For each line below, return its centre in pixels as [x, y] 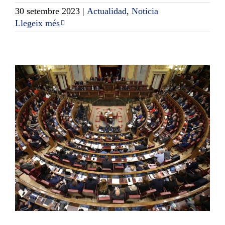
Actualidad [107, 11]
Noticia [145, 11]
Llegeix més [37, 23]
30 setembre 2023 [47, 11]
